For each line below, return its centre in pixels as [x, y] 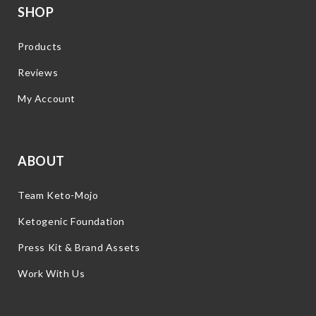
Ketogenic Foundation [71, 221]
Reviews [38, 73]
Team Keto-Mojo [58, 195]
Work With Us [51, 274]
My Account [47, 99]
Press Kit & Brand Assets [79, 248]
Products [40, 47]
